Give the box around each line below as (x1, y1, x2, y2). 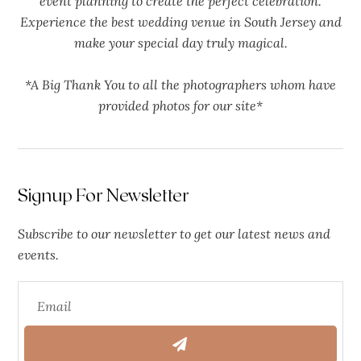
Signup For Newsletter (18, 183, 190, 205)
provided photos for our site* (98, 97, 263, 114)
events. (18, 246, 60, 263)
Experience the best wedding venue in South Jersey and (19, 13, 342, 30)
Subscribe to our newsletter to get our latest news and (18, 225, 331, 242)
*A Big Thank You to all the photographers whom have (25, 76, 336, 93)
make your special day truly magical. (73, 34, 288, 51)
